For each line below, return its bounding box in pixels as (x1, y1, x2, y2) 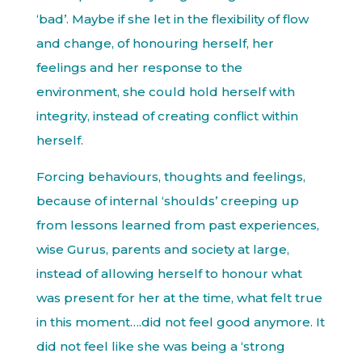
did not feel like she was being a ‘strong (36, 339, 285, 355)
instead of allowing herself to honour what (36, 266, 302, 282)
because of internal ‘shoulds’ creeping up (36, 193, 299, 209)
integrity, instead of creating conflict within (36, 108, 298, 124)
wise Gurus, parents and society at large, (36, 242, 289, 258)
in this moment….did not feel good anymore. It (36, 314, 325, 330)
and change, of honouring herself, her (36, 36, 274, 52)
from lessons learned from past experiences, (36, 217, 319, 234)
